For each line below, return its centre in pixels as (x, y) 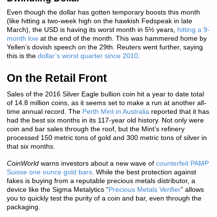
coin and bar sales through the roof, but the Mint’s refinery (95, 129)
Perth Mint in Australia (116, 112)
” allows (192, 189)
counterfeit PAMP (182, 163)
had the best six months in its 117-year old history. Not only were (105, 121)
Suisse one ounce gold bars (49, 172)
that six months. (31, 147)
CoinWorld (23, 163)
